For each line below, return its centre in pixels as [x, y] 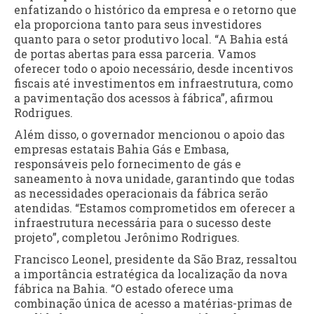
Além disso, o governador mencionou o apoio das [149, 134]
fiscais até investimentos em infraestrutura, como [153, 83]
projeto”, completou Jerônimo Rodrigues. [127, 237]
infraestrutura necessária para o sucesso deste [143, 222]
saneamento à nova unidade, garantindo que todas [154, 178]
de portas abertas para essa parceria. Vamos [135, 53]
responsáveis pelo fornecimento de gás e [128, 163]
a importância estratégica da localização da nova [151, 273]
